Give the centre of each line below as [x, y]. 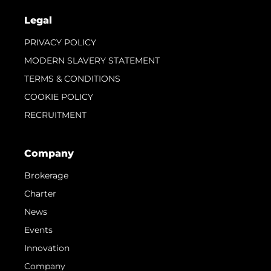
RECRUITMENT [55, 115]
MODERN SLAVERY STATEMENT [92, 60]
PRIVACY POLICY [60, 42]
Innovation [47, 248]
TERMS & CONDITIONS [72, 78]
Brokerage [46, 175]
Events [38, 230]
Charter [40, 193]
